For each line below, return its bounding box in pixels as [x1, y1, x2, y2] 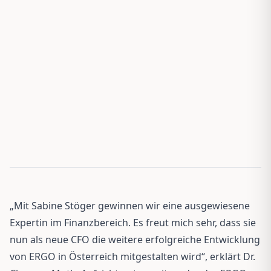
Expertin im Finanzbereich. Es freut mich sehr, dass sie [10, 215, 256, 229]
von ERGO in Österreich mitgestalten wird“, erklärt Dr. [10, 249, 255, 263]
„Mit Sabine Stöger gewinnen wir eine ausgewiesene [10, 198, 250, 212]
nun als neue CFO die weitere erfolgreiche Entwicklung [10, 232, 260, 246]
